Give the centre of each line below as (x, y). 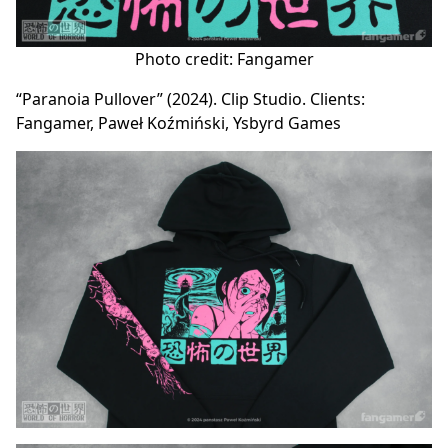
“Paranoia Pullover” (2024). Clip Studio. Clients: (190, 98)
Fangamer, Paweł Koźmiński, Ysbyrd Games (178, 122)
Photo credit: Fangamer (224, 58)
